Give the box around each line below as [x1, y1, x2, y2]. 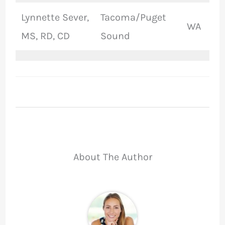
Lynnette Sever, [21, 12, 89, 24]
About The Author [73, 151, 152, 163]
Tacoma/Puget [100, 12, 166, 24]
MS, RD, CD [21, 30, 70, 42]
